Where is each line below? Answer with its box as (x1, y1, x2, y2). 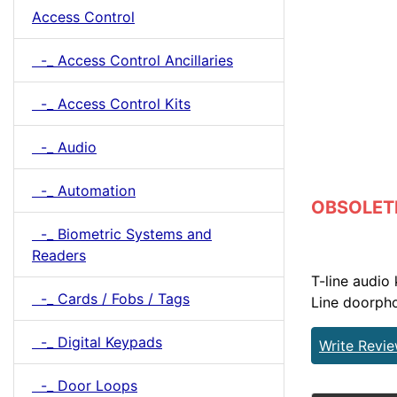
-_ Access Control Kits (32, 95, 191, 113)
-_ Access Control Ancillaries (32, 51, 233, 69)
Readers (32, 246, 86, 264)
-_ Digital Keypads (32, 333, 162, 351)
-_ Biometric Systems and (32, 225, 212, 243)
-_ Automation (32, 182, 136, 199)
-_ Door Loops (32, 377, 137, 394)
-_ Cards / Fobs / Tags (32, 290, 190, 307)
